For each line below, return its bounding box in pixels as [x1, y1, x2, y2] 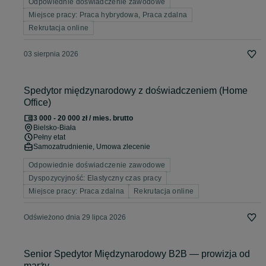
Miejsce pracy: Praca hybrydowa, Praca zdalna [28, 11, 188, 20]
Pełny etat [33, 133, 65, 142]
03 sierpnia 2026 [24, 50, 78, 59]
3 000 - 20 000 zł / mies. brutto [33, 114, 133, 123]
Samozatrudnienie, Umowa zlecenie [33, 142, 150, 151]
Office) [24, 97, 51, 108]
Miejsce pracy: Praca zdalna [28, 187, 125, 196]
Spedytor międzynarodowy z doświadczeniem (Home [24, 85, 248, 96]
